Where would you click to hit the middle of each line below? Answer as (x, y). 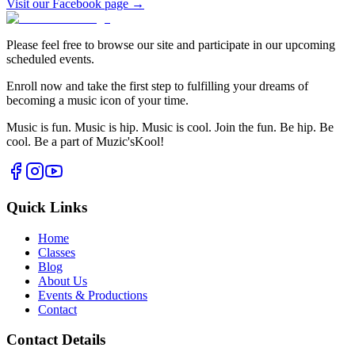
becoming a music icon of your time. (97, 101)
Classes (57, 252)
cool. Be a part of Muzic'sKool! (85, 142)
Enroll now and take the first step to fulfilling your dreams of (157, 86)
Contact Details (56, 340)
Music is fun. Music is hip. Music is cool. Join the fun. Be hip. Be (170, 128)
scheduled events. (50, 59)
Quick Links (47, 208)
